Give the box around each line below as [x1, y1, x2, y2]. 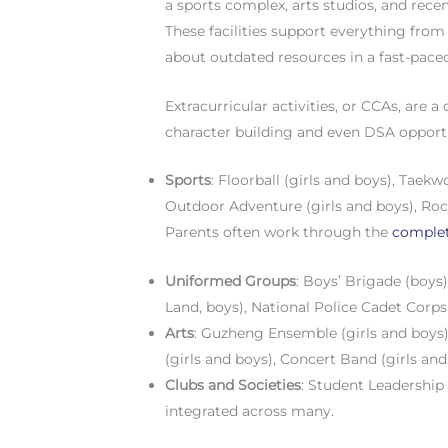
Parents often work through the [165, 223, 393, 242]
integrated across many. [165, 401, 335, 420]
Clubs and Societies [165, 375, 302, 394]
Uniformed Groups [165, 271, 297, 290]
